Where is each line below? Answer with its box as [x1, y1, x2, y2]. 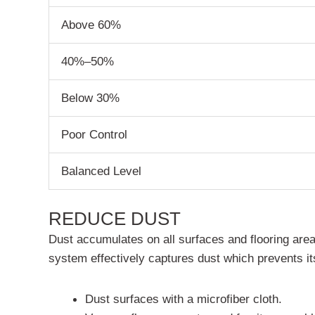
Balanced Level [61, 163, 142, 178]
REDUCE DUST [49, 208, 181, 230]
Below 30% [61, 90, 120, 105]
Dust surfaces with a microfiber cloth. [84, 291, 282, 306]
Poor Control [61, 127, 128, 141]
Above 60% [61, 17, 122, 32]
